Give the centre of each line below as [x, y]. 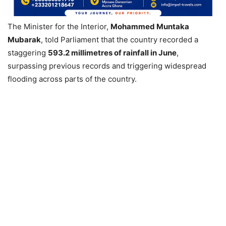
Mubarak [24, 40]
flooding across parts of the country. [72, 79]
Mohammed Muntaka [150, 26]
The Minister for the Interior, [59, 26]
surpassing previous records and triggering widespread [107, 66]
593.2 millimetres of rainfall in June [112, 53]
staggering [28, 53]
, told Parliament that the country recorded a [120, 40]
